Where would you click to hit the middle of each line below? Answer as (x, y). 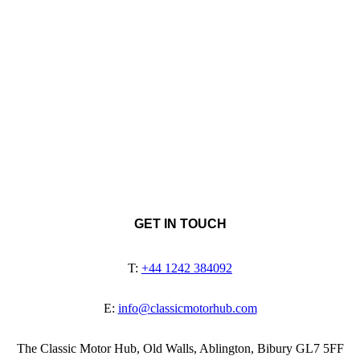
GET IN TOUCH (180, 223)
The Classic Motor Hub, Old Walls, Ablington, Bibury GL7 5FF (180, 349)
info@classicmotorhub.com (187, 309)
